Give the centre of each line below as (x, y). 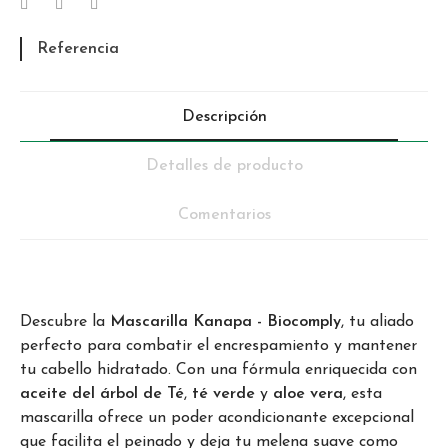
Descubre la (65, 321)
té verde (223, 393)
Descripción (224, 116)
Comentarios (224, 214)
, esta (362, 393)
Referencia (78, 48)
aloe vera (308, 393)
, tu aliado (377, 321)
